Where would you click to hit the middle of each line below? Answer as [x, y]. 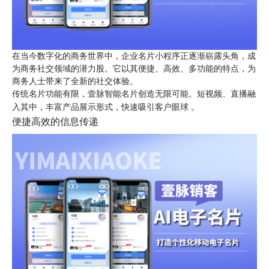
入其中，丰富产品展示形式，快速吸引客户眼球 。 [106, 107]
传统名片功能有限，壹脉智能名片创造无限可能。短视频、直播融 [134, 94]
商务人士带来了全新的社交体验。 [75, 81]
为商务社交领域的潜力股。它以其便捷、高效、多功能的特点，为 [134, 68]
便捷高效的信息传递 [55, 121]
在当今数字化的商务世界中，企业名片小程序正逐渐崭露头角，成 [134, 56]
